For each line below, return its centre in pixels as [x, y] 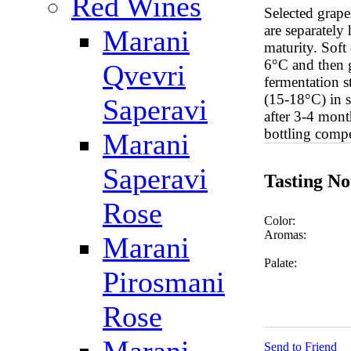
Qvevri [144, 75]
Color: [280, 221]
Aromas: [285, 235]
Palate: [280, 263]
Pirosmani [164, 282]
